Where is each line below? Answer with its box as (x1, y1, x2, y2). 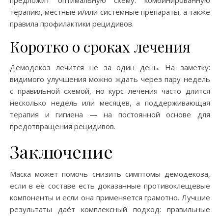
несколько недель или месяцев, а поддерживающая (10, 97, 210, 108)
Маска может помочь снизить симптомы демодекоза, (10, 168, 210, 179)
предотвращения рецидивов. (10, 121, 115, 131)
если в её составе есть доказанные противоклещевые (10, 180, 210, 191)
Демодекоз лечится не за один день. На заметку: (10, 62, 210, 72)
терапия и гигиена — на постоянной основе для (10, 109, 210, 119)
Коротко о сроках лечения (10, 36, 191, 56)
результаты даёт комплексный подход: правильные (10, 204, 210, 214)
